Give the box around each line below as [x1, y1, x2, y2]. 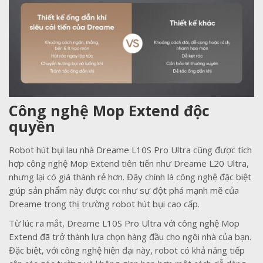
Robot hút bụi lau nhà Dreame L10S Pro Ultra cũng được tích [9, 144, 252, 156]
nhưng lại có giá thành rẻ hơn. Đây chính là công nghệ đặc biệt [9, 171, 251, 183]
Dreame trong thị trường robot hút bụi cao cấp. [9, 198, 200, 210]
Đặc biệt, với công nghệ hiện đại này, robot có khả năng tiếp [9, 244, 245, 257]
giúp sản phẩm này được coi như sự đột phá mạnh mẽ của [9, 184, 239, 197]
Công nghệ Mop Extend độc [9, 100, 210, 121]
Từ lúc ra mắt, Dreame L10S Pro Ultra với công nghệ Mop [9, 217, 240, 230]
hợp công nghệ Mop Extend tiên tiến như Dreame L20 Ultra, [9, 157, 249, 170]
